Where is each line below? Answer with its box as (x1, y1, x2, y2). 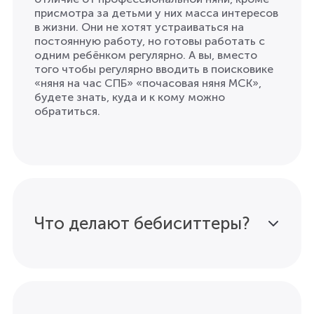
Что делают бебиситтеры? (34, 212, 250, 233)
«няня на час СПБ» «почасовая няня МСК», (34, 76, 261, 90)
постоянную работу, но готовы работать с (34, 34, 265, 48)
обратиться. (34, 104, 100, 118)
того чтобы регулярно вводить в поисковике (34, 62, 273, 76)
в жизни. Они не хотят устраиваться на (34, 20, 244, 34)
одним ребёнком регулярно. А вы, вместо (34, 48, 257, 62)
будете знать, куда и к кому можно (34, 90, 225, 104)
